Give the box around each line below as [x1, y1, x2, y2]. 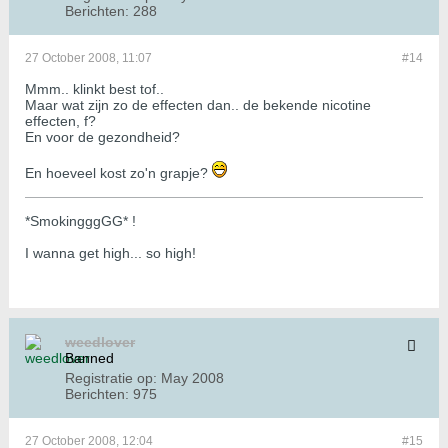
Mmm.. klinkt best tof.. [25, 81, 164, 98]
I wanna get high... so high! [25, 245, 196, 262]
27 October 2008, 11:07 [25, 51, 152, 66]
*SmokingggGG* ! [25, 213, 136, 230]
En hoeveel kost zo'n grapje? [25, 165, 212, 182]
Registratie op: [65, 370, 157, 387]
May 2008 [161, 370, 224, 387]
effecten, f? [25, 113, 96, 130]
